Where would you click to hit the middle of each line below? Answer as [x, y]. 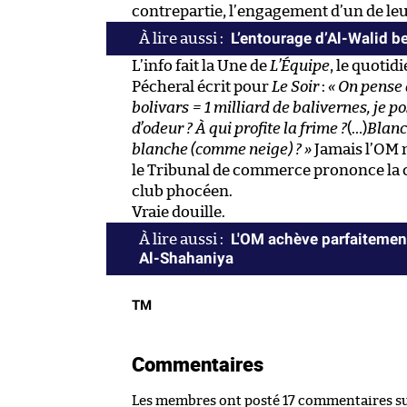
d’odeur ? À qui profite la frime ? [239, 128]
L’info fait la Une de [201, 65]
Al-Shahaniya [186, 258]
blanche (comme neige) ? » [222, 149]
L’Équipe [300, 65]
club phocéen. [182, 191]
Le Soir [295, 86]
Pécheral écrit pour [202, 86]
